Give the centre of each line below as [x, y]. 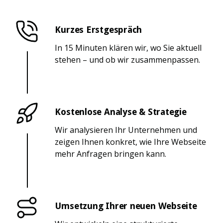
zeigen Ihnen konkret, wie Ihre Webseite [131, 142]
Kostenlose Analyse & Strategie [121, 111]
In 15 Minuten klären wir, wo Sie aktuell [128, 48]
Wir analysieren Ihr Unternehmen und [126, 130]
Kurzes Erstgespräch [99, 29]
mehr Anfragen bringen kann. [111, 154]
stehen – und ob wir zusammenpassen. [128, 59]
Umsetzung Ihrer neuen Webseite [126, 206]
